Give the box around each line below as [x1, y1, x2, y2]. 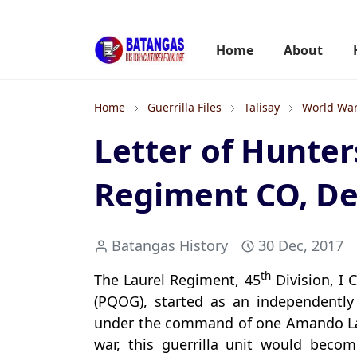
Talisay [244, 100, 280, 115]
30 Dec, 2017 [258, 236, 343, 255]
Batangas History [112, 236, 228, 255]
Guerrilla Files [147, 100, 222, 115]
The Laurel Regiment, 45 [94, 270, 261, 289]
